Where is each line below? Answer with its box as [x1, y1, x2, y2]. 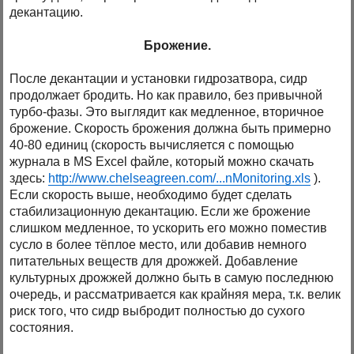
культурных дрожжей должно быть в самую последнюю [9, 271, 334, 285]
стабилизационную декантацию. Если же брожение [9, 205, 311, 219]
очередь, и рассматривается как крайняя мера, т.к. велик [9, 288, 341, 302]
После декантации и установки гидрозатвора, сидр [9, 72, 308, 86]
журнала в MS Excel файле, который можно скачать [9, 155, 314, 169]
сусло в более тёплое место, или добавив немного [9, 238, 307, 252]
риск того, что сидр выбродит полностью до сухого [9, 304, 306, 318]
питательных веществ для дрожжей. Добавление [9, 254, 299, 269]
